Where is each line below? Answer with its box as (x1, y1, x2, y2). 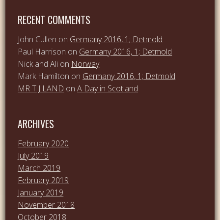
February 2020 (18, 137, 69, 149)
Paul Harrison (18, 46, 66, 57)
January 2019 (18, 187, 64, 198)
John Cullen (18, 34, 57, 45)
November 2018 (18, 199, 75, 210)
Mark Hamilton (18, 71, 70, 82)
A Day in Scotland (77, 83, 138, 94)
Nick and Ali (18, 58, 58, 70)
